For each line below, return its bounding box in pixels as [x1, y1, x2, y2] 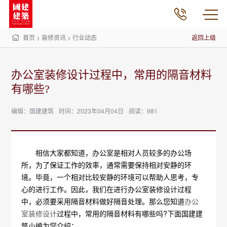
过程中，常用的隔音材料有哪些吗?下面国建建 [57, 208, 203, 218]
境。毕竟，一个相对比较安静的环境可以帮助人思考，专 [21, 172, 199, 182]
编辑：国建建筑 [11, 106, 54, 115]
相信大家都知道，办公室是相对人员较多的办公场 [21, 147, 192, 158]
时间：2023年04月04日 [59, 106, 124, 115]
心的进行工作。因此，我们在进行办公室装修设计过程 [21, 184, 192, 194]
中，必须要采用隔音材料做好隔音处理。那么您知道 [21, 196, 185, 206]
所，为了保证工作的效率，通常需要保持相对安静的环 [21, 160, 192, 170]
